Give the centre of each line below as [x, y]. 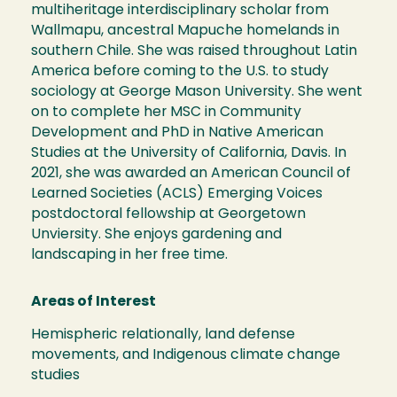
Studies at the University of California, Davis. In [189, 153]
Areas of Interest [93, 302]
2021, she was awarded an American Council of [191, 174]
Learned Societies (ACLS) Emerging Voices [177, 194]
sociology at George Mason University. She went [197, 92]
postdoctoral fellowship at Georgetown [168, 214]
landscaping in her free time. [129, 255]
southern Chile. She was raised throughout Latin [194, 51]
